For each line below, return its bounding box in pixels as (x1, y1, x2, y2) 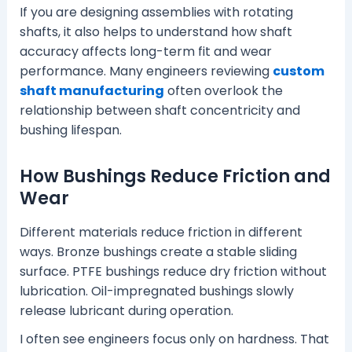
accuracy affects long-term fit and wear (19, 42, 272, 60)
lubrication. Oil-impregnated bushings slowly (19, 282, 294, 301)
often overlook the (163, 81, 283, 100)
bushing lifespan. (19, 120, 122, 139)
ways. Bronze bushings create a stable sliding (19, 243, 297, 262)
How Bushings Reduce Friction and (19, 163, 331, 189)
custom (272, 61, 324, 80)
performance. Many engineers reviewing (19, 61, 273, 80)
